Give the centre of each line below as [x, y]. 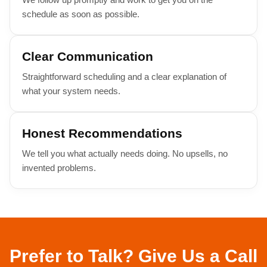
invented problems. [59, 168]
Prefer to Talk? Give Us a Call [133, 256]
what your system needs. [71, 91]
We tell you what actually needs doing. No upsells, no [125, 153]
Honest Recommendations [102, 133]
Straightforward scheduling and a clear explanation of [124, 77]
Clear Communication [88, 56]
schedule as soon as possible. [81, 14]
